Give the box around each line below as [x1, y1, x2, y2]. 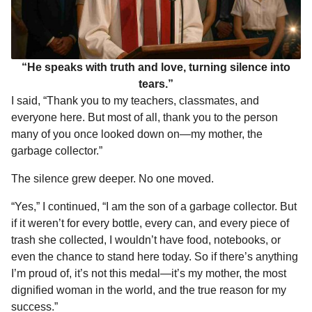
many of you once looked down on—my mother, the [11, 127, 263, 140]
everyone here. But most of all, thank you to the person [11, 111, 278, 123]
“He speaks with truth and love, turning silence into [22, 61, 290, 73]
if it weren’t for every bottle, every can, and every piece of [11, 217, 289, 230]
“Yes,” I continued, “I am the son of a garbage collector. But [11, 201, 297, 213]
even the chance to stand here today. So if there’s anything [11, 251, 298, 263]
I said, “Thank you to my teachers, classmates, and [11, 94, 259, 107]
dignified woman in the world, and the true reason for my [11, 284, 286, 297]
